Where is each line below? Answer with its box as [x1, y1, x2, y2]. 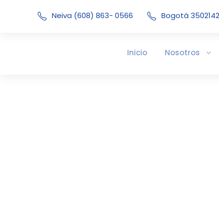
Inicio [127, 47, 147, 58]
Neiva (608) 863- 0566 [52, 10, 135, 21]
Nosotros [165, 47, 200, 58]
